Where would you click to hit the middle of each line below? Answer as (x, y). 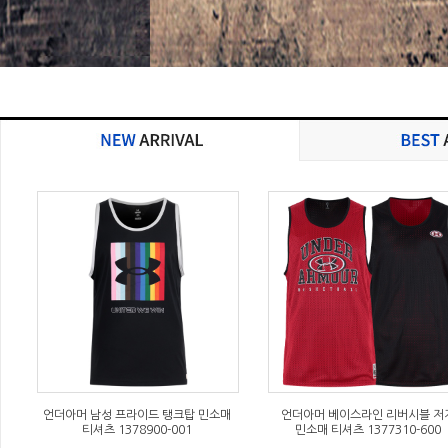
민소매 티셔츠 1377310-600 (368, 430)
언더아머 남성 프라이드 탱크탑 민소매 (137, 415)
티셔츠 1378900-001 (137, 430)
